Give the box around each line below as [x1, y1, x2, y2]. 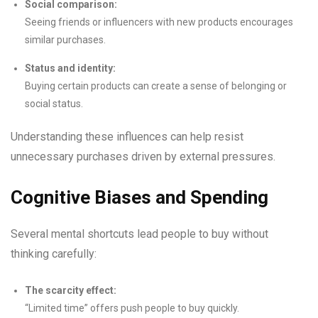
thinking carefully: [11, 247, 97, 261]
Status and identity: [25, 62, 116, 74]
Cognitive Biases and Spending [11, 187, 268, 208]
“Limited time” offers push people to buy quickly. [25, 302, 239, 314]
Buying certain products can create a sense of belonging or [25, 80, 287, 92]
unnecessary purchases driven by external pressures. [11, 150, 275, 163]
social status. [25, 98, 83, 109]
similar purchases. [25, 34, 106, 45]
